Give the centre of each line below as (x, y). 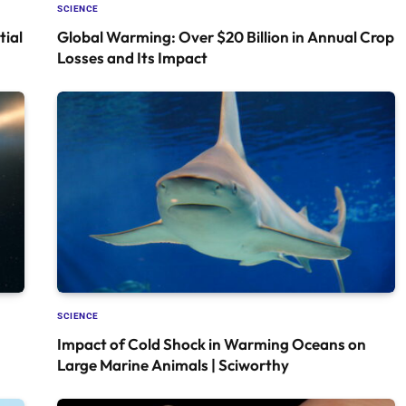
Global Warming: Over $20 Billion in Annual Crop (226, 36)
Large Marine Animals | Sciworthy (173, 364)
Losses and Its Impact (132, 57)
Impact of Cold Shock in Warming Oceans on (212, 343)
